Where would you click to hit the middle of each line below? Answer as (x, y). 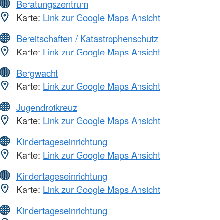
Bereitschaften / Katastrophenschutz (87, 39)
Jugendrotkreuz (47, 107)
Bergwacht (37, 73)
